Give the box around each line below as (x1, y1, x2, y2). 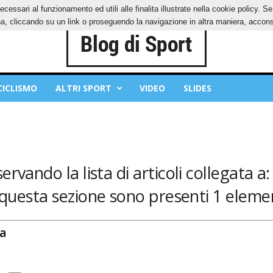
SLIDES (183, 82, 211, 94)
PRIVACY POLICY (19, 4, 75, 13)
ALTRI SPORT (55, 82, 112, 94)
